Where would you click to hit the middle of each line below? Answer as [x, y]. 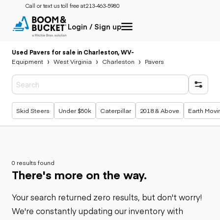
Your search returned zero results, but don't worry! [107, 197]
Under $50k [75, 110]
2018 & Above [160, 110]
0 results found [33, 162]
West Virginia [73, 61]
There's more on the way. [79, 174]
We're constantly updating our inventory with [97, 211]
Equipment [27, 61]
